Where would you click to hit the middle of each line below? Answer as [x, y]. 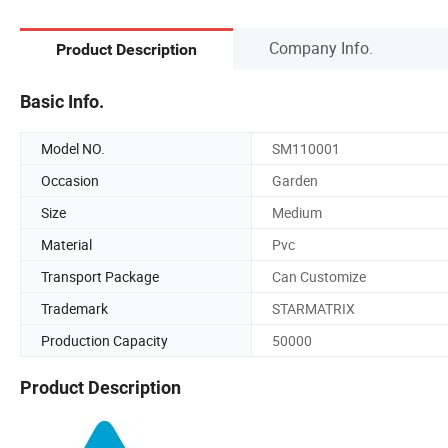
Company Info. [321, 47]
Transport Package [100, 276]
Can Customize [319, 276]
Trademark [74, 308]
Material [66, 244]
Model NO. [73, 148]
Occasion [70, 180]
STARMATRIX [313, 308]
